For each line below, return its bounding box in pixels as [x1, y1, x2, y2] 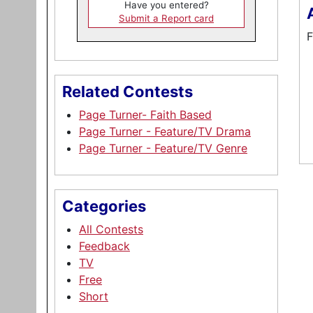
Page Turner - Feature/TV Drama [79, 124, 251, 138]
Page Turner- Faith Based [79, 108, 212, 122]
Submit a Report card [119, 12, 214, 24]
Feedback [79, 239, 130, 253]
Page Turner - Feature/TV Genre [79, 141, 247, 155]
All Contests [79, 222, 143, 236]
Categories [62, 197, 146, 215]
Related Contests [62, 82, 193, 101]
